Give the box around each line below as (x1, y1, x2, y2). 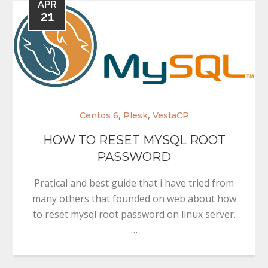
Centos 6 (79, 109, 118, 121)
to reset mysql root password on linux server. (32, 207, 236, 221)
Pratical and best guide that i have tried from (34, 176, 234, 190)
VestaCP (152, 109, 189, 121)
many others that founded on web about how (32, 191, 236, 205)
